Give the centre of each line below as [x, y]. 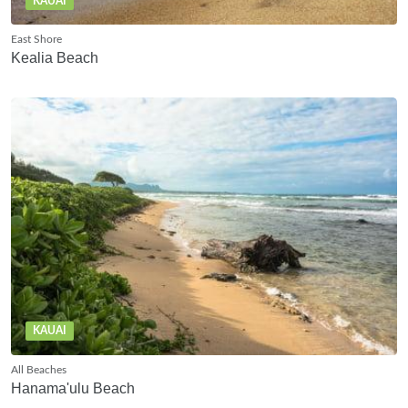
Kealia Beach [55, 57]
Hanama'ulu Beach [73, 388]
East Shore [36, 39]
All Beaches [39, 369]
